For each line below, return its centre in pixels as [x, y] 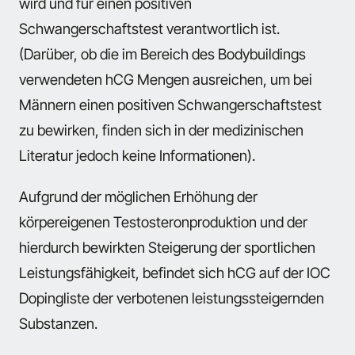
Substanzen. [58, 323]
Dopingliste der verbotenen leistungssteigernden [172, 298]
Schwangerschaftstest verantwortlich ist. [149, 28]
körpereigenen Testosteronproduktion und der [163, 222]
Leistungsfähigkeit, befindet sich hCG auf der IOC [175, 273]
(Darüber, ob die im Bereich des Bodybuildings [162, 53]
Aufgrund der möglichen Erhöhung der [138, 197]
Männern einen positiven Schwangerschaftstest [170, 104]
